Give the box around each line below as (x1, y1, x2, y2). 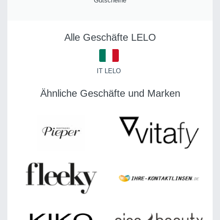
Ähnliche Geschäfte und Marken (40, 87, 180, 99)
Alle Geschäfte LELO (64, 31, 156, 43)
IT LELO (97, 67, 121, 75)
